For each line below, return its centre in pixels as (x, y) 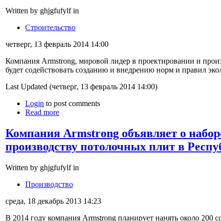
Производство (49, 184)
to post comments (72, 104)
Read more (42, 112)
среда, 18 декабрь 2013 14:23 (53, 201)
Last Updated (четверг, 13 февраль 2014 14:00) (81, 87)
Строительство (50, 28)
